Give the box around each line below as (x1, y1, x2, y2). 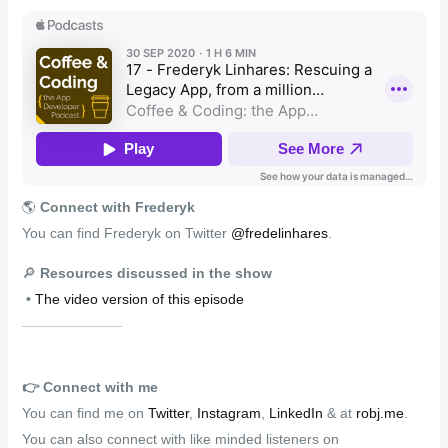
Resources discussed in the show (39, 264, 272, 281)
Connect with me (42, 378, 158, 395)
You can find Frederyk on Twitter (21, 224, 231, 241)
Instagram (196, 404, 261, 421)
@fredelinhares (230, 224, 328, 241)
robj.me (355, 404, 404, 421)
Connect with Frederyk (39, 198, 195, 215)
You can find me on (21, 404, 148, 421)
